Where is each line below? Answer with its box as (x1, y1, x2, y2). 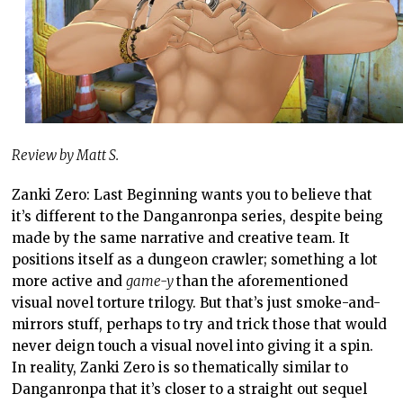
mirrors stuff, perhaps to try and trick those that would (12, 315, 388, 333)
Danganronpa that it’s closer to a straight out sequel (12, 380, 368, 398)
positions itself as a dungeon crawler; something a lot (12, 250, 379, 268)
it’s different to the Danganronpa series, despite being (12, 207, 384, 225)
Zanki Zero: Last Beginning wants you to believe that (12, 185, 373, 203)
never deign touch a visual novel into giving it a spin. (12, 336, 374, 354)
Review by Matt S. (12, 146, 120, 164)
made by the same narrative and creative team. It (12, 228, 351, 246)
